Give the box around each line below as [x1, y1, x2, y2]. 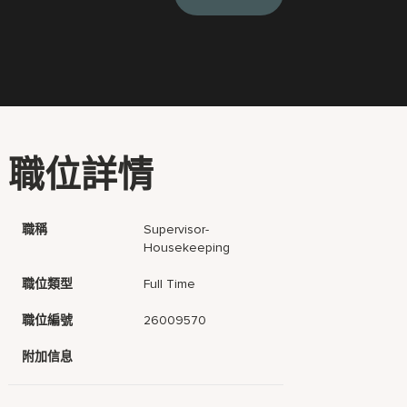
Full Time [144, 276, 196, 292]
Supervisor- [144, 222, 210, 237]
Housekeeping [144, 240, 231, 255]
